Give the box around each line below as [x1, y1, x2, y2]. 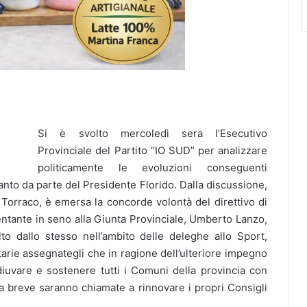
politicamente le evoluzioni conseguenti [38, 160, 267, 174]
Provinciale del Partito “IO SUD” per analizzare [38, 143, 267, 157]
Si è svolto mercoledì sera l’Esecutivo [38, 126, 267, 140]
